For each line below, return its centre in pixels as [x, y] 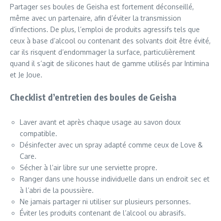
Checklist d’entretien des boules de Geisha [93, 97]
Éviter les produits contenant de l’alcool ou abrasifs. [103, 213]
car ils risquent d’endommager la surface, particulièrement [103, 52]
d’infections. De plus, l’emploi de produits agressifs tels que [105, 29]
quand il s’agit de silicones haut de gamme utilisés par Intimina [110, 63]
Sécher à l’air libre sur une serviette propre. [89, 167]
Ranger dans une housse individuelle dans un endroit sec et [115, 179]
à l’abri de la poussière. [57, 190]
